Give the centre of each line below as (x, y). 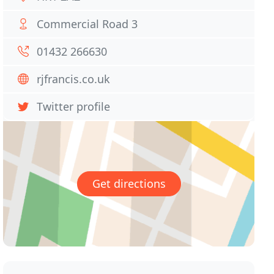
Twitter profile (74, 106)
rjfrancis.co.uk (74, 79)
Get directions (129, 184)
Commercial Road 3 (87, 24)
